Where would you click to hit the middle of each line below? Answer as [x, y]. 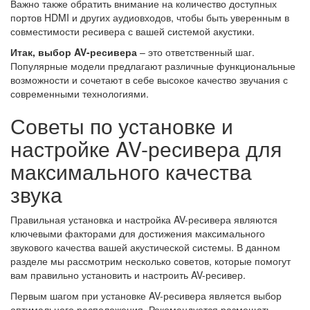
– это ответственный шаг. [196, 52]
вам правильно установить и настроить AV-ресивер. [128, 275]
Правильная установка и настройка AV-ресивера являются [144, 220]
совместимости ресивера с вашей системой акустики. [133, 31]
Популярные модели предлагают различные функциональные [153, 66]
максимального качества [131, 172]
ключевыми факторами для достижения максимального [138, 234]
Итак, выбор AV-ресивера [74, 52]
